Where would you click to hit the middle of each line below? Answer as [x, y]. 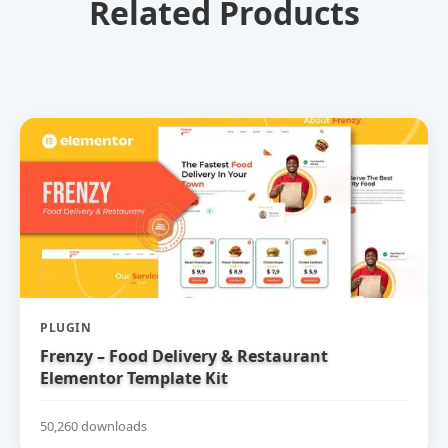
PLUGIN [65, 327]
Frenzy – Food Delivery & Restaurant [184, 356]
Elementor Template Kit [134, 378]
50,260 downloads [93, 425]
